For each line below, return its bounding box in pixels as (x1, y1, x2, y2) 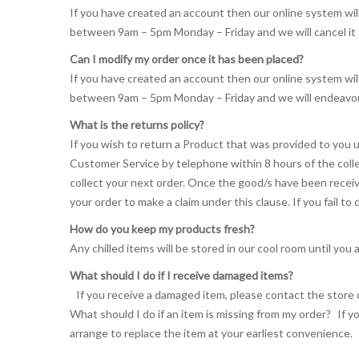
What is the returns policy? (70, 118, 211, 131)
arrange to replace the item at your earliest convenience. (70, 326, 353, 340)
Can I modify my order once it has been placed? (70, 52, 304, 66)
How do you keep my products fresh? (70, 222, 261, 236)
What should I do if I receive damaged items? (70, 268, 293, 282)
